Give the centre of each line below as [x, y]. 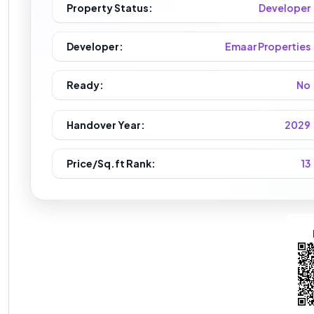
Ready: [85, 84]
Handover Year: [106, 124]
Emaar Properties [268, 46]
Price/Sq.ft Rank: [111, 163]
